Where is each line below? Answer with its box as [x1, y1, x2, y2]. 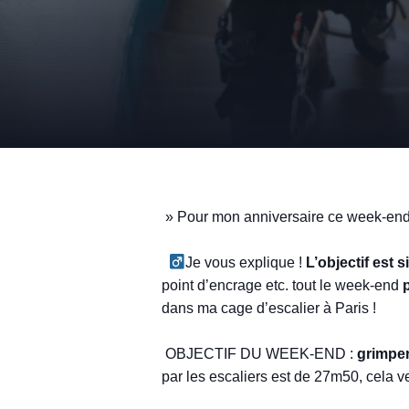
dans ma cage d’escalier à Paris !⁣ [162, 299, 376, 316]
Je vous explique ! [185, 254, 307, 270]
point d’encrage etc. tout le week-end [162, 277, 399, 293]
